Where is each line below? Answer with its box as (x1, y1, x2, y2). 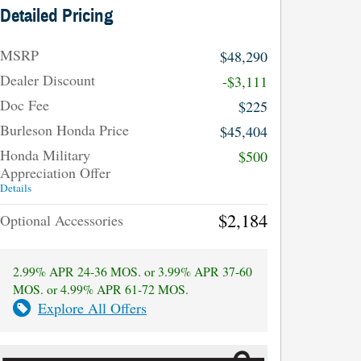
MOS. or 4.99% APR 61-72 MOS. (13, 280, 189, 297)
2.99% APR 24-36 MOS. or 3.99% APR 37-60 (13, 262, 252, 280)
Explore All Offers (38, 297, 147, 317)
